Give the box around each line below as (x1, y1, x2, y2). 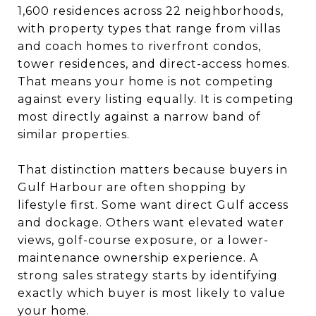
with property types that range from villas (18, 21, 281, 35)
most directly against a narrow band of (18, 109, 261, 123)
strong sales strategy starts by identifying (18, 268, 278, 282)
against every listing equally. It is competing (18, 92, 294, 106)
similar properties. (18, 127, 130, 141)
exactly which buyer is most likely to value (18, 286, 286, 300)
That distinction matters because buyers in (18, 162, 288, 176)
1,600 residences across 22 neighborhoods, (18, 4, 284, 18)
